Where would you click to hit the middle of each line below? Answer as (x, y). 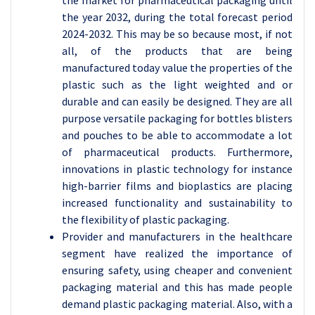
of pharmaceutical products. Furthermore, (177, 152)
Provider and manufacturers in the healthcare (177, 236)
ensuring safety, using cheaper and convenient (177, 270)
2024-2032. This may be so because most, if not (177, 34)
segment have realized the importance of (177, 253)
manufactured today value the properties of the (177, 67)
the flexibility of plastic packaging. (146, 219)
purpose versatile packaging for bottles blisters (177, 118)
